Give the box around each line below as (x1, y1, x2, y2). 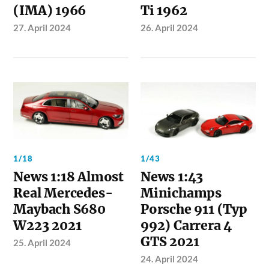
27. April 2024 (13, 22, 71, 33)
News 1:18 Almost (13, 169, 124, 186)
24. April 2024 (141, 253, 199, 265)
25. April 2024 (13, 237, 71, 249)
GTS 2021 (141, 234, 199, 250)
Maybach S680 (13, 201, 106, 218)
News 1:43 (141, 169, 204, 186)
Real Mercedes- (13, 185, 113, 202)
